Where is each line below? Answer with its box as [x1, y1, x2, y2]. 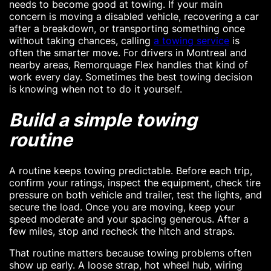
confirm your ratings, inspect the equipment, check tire [9, 177, 261, 189]
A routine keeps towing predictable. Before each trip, [9, 165, 252, 177]
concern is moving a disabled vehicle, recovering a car [9, 10, 259, 22]
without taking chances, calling [9, 34, 154, 47]
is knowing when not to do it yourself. [9, 82, 182, 95]
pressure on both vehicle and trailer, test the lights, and [9, 189, 262, 201]
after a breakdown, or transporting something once [9, 22, 245, 34]
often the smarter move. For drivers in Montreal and [9, 46, 247, 59]
